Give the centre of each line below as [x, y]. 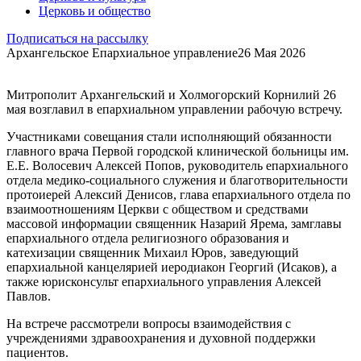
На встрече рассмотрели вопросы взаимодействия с [149, 323]
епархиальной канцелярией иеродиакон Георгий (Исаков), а [172, 267]
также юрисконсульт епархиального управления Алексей [164, 281]
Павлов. [29, 296]
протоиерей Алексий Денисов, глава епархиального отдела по [178, 194]
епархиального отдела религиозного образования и [148, 238]
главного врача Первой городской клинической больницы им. [178, 151]
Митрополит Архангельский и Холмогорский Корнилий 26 [171, 94]
